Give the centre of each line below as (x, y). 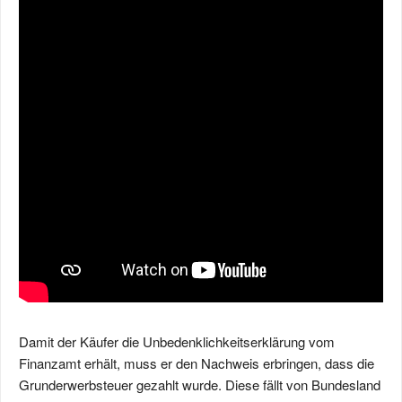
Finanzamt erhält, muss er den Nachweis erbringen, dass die (197, 363)
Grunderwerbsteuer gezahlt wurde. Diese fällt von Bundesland (200, 385)
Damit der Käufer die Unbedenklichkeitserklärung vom (177, 341)
